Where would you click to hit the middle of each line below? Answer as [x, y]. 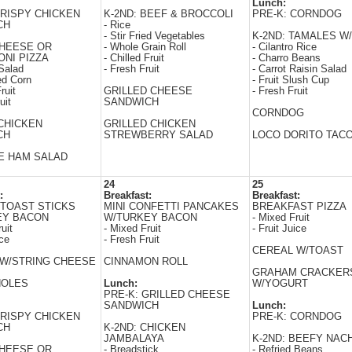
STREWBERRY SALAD [158, 135]
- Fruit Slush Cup [291, 80]
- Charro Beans [286, 58]
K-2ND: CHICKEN [145, 328]
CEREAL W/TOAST [298, 251]
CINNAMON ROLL [146, 262]
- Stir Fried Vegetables [154, 36]
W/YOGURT [280, 284]
